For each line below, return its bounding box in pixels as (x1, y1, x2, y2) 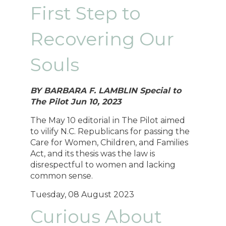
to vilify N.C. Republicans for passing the (30, 126, 190, 136)
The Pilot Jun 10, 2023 (30, 96, 122, 106)
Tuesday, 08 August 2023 (30, 189, 135, 199)
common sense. (30, 171, 93, 181)
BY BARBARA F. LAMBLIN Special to (30, 85, 182, 95)
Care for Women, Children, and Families (30, 137, 189, 147)
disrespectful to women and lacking (30, 159, 176, 169)
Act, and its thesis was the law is (30, 148, 155, 158)
